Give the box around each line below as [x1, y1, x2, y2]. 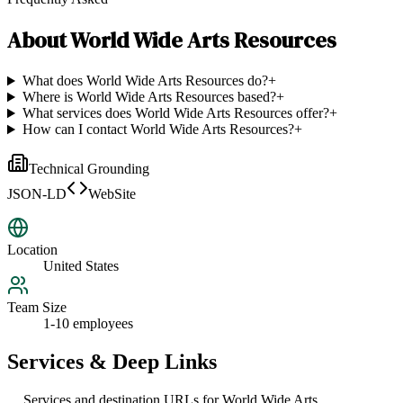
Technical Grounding [29, 161, 149, 177]
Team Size [7, 300, 67, 316]
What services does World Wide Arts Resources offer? [22, 105, 329, 121]
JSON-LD [7, 186, 67, 202]
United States [43, 258, 119, 274]
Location [7, 242, 58, 258]
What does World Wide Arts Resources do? [22, 73, 268, 89]
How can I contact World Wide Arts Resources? [22, 121, 294, 138]
